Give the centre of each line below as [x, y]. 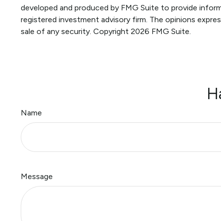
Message [37, 177]
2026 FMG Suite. [161, 32]
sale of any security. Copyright [76, 32]
